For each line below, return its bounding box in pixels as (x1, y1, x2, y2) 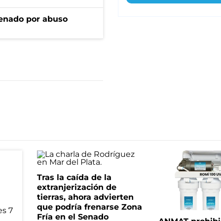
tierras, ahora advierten (37, 192, 134, 202)
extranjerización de (37, 183, 116, 192)
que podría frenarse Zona (37, 202, 142, 212)
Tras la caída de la (37, 173, 111, 182)
